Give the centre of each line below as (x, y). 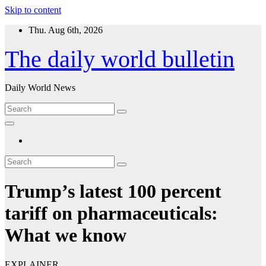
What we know (66, 235)
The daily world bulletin (120, 59)
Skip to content (33, 10)
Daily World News (40, 88)
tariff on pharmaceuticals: (111, 213)
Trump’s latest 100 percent (113, 191)
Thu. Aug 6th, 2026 (66, 30)
